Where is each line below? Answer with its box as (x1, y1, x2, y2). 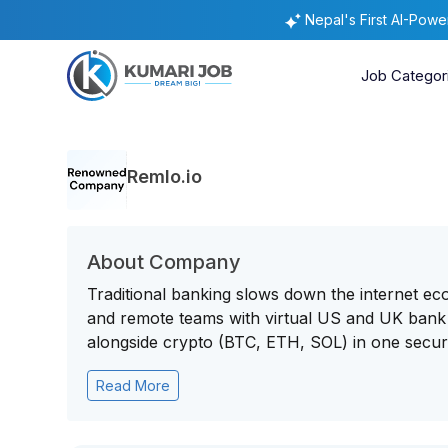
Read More (96, 377, 171, 394)
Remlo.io (127, 165, 203, 187)
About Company (87, 250, 242, 274)
